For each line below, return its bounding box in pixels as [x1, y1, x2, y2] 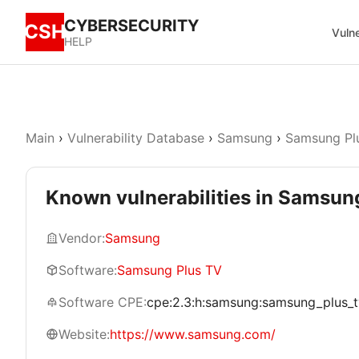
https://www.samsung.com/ [110, 326, 276, 342]
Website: [58, 326, 110, 342]
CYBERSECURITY [64, 16, 199, 35]
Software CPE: [58, 294, 147, 310]
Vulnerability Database [67, 130, 204, 146]
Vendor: [58, 230, 105, 246]
